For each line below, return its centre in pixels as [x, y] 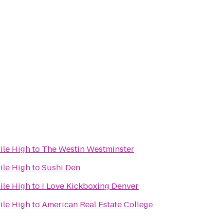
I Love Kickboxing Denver [90, 186]
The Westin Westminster [88, 149]
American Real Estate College [97, 205]
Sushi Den [61, 168]
